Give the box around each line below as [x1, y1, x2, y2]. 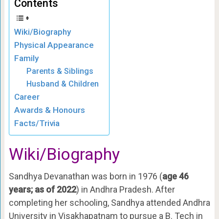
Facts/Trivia [14, 118, 60, 128]
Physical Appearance [14, 40, 94, 50]
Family [14, 53, 39, 63]
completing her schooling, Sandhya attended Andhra [8, 197, 210, 208]
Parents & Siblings [26, 66, 94, 76]
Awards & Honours [14, 105, 85, 115]
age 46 [162, 171, 189, 181]
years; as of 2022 [8, 184, 76, 195]
